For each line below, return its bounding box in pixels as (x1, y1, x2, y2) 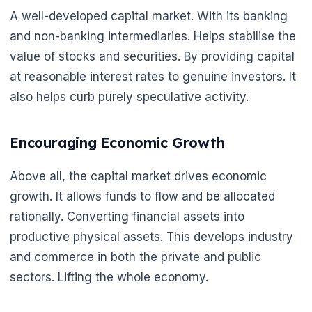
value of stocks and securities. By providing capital (10, 49, 295, 63)
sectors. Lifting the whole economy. (10, 270, 208, 284)
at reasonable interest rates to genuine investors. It (10, 69, 296, 84)
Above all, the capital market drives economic (10, 169, 267, 183)
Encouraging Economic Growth (10, 133, 225, 151)
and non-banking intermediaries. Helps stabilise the (10, 29, 296, 43)
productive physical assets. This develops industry (10, 229, 293, 244)
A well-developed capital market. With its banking (10, 8, 288, 23)
